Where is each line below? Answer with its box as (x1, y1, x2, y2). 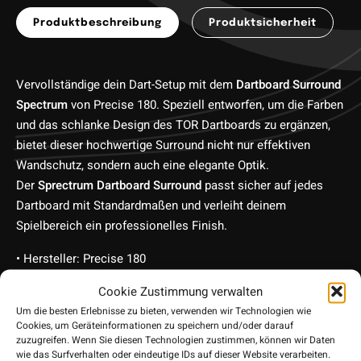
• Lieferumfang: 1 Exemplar (16, 290, 160, 308)
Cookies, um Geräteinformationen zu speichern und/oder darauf (16, 317, 293, 332)
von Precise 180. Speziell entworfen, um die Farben (68, 96, 343, 114)
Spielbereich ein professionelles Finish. (16, 217, 227, 234)
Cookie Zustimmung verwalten (98, 282, 263, 300)
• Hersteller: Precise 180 (16, 250, 146, 268)
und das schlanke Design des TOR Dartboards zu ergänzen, (16, 116, 330, 134)
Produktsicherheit (209, 18, 317, 28)
